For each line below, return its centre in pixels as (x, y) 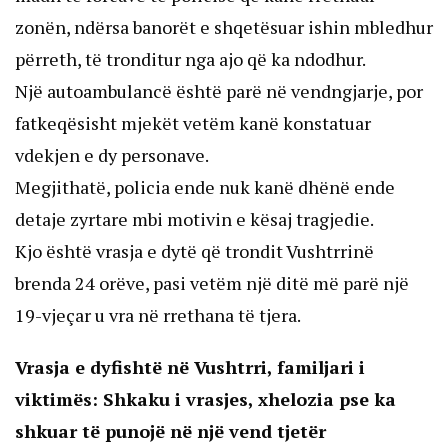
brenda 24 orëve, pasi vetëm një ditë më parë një (212, 282)
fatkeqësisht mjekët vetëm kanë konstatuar (193, 122)
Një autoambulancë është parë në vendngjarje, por (219, 90)
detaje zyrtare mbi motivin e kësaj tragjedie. (194, 218)
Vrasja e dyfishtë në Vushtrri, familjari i (190, 366)
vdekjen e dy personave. (112, 154)
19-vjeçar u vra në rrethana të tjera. (158, 314)
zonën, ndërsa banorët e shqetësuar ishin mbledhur (224, 26)
